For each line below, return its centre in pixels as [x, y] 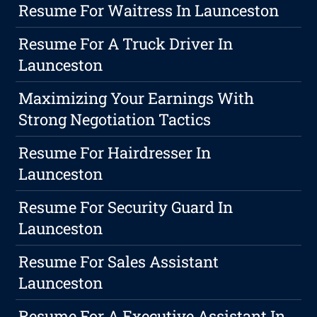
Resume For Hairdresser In [115, 153]
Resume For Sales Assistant [119, 262]
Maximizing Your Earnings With [137, 98]
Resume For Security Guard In [126, 207]
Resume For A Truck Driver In [126, 44]
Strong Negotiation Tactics [115, 120]
